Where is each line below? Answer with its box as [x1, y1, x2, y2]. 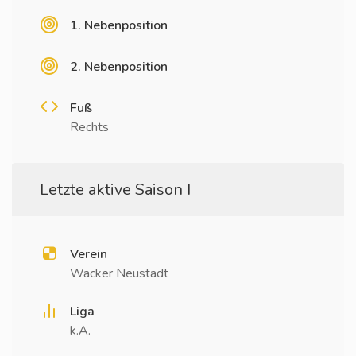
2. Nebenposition [70, 58, 168, 75]
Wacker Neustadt [70, 265, 168, 282]
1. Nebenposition [70, 17, 168, 34]
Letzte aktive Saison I [40, 179, 191, 200]
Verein [70, 246, 107, 263]
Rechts [70, 118, 109, 136]
